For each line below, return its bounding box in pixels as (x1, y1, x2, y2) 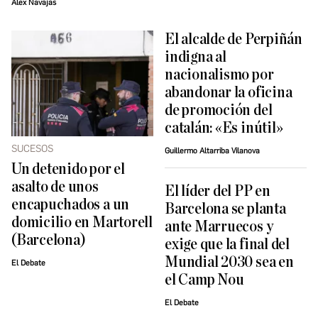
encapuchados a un (11, 197, 130, 213)
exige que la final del (165, 236, 290, 253)
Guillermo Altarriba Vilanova (165, 146, 260, 155)
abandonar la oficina (165, 84, 292, 101)
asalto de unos (11, 179, 99, 195)
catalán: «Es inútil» (165, 119, 283, 136)
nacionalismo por (165, 66, 274, 83)
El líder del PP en (165, 182, 270, 199)
